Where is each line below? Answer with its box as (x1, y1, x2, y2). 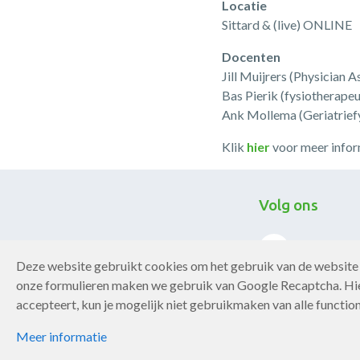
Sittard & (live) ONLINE (222, 17, 353, 32)
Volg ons (258, 196, 318, 214)
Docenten (222, 49, 281, 64)
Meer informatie (16, 329, 107, 344)
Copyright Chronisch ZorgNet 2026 (50, 321, 243, 334)
